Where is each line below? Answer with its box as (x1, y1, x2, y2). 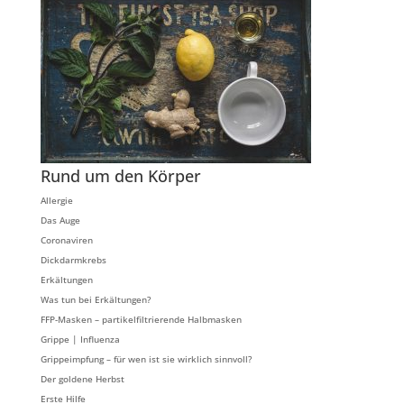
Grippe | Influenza (40, 333, 120, 345)
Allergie (40, 194, 73, 207)
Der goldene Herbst (40, 372, 124, 385)
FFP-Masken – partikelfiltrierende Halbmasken (40, 313, 242, 326)
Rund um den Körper (40, 165, 201, 187)
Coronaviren (40, 234, 93, 246)
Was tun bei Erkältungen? (40, 293, 151, 306)
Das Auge (40, 214, 80, 226)
